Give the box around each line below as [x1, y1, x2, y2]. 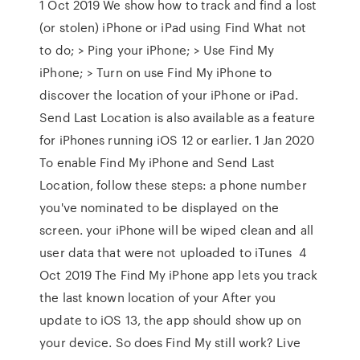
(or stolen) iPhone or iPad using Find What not [39, 18, 306, 36]
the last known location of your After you [39, 288, 276, 306]
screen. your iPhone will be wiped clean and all [39, 221, 313, 239]
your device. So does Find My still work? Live [39, 333, 301, 351]
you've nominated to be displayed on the [39, 198, 280, 216]
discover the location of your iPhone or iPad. [39, 86, 298, 104]
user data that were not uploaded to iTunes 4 [39, 243, 306, 261]
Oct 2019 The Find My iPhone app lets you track [39, 266, 317, 284]
